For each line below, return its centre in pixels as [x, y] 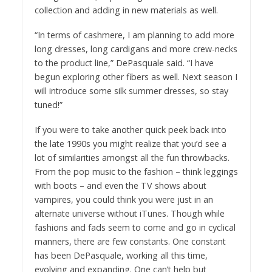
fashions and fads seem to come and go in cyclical [135, 227]
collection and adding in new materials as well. [126, 10]
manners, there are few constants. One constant [130, 241]
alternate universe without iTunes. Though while [129, 213]
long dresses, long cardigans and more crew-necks [136, 49]
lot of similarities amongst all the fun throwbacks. [132, 157]
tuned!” [48, 104]
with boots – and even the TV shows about [120, 185]
